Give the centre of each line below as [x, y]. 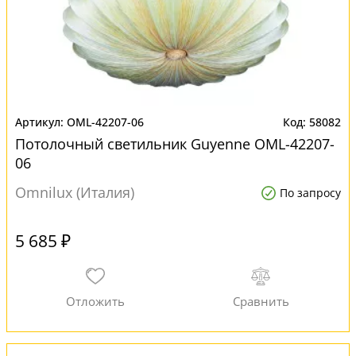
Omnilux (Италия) [75, 192]
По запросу [310, 193]
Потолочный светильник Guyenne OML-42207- [175, 144]
